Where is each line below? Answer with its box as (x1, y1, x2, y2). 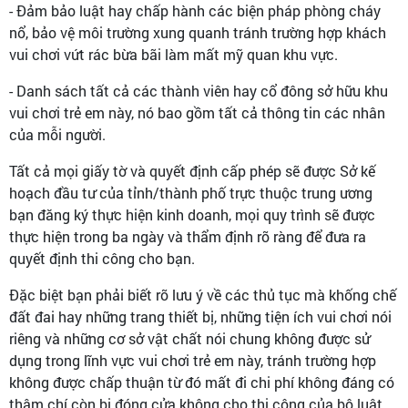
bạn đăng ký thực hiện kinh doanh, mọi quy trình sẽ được (9, 205, 375, 224)
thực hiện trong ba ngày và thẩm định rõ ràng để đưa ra (9, 227, 366, 246)
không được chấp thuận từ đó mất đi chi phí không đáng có (9, 372, 394, 392)
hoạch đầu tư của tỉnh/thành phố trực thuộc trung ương (9, 183, 372, 202)
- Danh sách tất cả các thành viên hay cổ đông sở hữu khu (9, 81, 388, 100)
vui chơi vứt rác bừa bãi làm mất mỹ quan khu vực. (9, 45, 338, 64)
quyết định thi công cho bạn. (9, 249, 195, 268)
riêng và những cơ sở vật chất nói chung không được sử (9, 329, 370, 348)
